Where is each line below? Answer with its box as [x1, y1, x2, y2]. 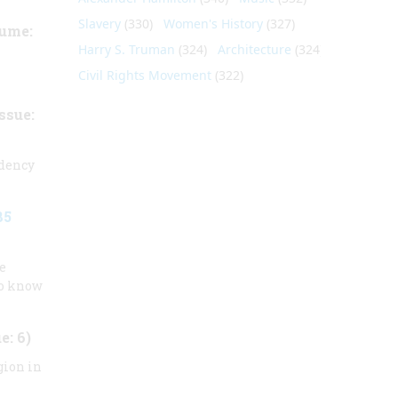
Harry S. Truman [77, 41, 175, 58]
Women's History [163, 15, 263, 32]
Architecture [217, 41, 291, 58]
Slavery [77, 15, 121, 32]
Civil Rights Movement [77, 67, 211, 84]
